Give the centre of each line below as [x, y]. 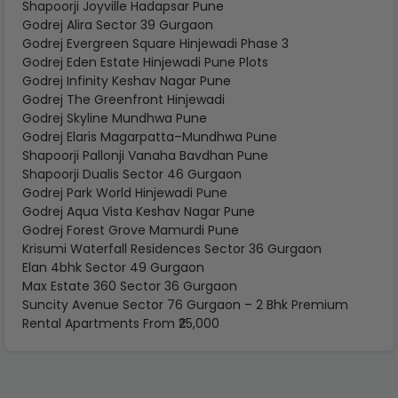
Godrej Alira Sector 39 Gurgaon [118, 25]
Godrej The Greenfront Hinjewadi [123, 99]
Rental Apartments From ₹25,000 [121, 323]
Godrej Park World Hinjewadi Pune [125, 193]
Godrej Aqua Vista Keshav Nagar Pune [139, 211]
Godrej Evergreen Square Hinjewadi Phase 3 [155, 44]
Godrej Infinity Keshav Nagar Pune [127, 81]
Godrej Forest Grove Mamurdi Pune [131, 230]
